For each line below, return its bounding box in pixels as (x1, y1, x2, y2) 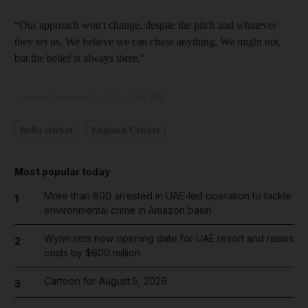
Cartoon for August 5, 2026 (43, 275, 167, 287)
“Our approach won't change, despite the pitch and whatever (14, 19, 276, 31)
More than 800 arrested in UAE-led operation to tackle (43, 190, 291, 201)
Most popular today (14, 166, 110, 177)
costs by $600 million (43, 247, 140, 258)
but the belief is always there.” (14, 52, 145, 64)
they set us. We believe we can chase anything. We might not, (14, 36, 281, 47)
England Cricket (91, 124, 160, 135)
